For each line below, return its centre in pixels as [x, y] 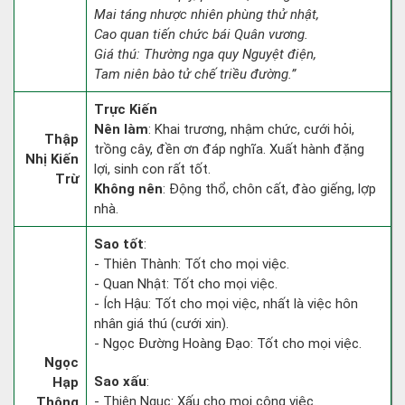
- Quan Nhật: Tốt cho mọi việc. [186, 284]
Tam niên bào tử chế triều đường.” [195, 74]
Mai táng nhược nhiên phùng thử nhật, [207, 14]
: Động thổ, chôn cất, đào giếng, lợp [269, 189]
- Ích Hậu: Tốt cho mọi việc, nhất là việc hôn [226, 304]
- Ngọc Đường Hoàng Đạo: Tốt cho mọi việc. [228, 344]
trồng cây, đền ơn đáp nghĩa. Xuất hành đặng [229, 149]
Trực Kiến [126, 109]
